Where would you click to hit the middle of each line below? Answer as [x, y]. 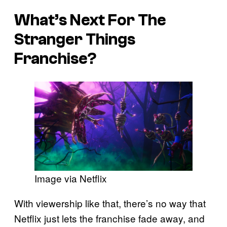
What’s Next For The [90, 20]
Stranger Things [75, 39]
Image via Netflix [71, 178]
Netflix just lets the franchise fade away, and [109, 218]
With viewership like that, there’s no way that [110, 203]
